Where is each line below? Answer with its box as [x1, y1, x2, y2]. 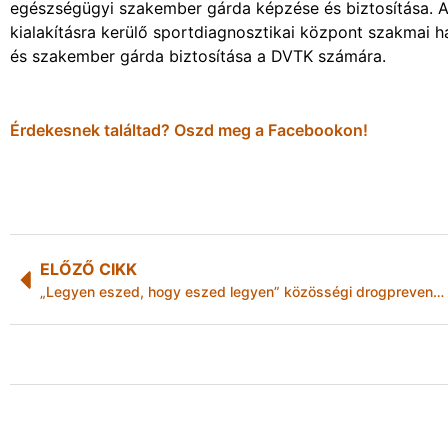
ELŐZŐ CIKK [40, 259, 137, 280]
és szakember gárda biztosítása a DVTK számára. [10, 45, 386, 66]
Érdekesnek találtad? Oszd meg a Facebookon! [10, 120, 368, 141]
